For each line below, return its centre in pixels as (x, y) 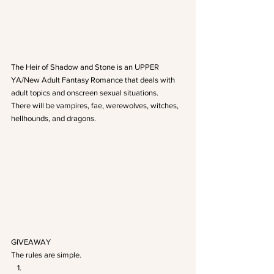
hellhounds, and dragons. (54, 118)
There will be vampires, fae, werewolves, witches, (96, 105)
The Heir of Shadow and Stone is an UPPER (86, 67)
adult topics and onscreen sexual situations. (85, 92)
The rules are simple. (46, 254)
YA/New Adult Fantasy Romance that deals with (94, 80)
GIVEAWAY (31, 242)
